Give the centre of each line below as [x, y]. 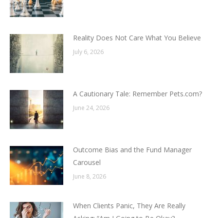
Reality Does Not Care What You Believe [137, 38]
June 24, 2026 [91, 108]
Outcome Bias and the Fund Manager [132, 150]
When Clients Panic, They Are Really [129, 206]
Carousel [87, 163]
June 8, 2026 [90, 177]
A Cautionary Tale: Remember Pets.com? [137, 94]
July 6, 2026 [88, 52]
